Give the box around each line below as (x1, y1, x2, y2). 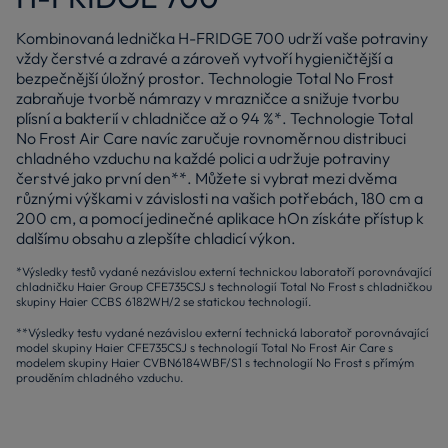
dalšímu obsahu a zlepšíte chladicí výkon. (16, 228, 296, 249)
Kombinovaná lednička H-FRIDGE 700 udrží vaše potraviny (16, 28, 428, 49)
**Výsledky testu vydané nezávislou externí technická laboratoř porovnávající (16, 325, 429, 341)
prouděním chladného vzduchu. (16, 370, 183, 386)
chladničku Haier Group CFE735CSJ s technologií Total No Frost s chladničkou (16, 279, 432, 295)
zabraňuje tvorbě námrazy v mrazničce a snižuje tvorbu (16, 88, 399, 109)
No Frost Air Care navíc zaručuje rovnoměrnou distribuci (16, 128, 406, 149)
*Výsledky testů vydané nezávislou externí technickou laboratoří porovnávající (16, 264, 432, 280)
